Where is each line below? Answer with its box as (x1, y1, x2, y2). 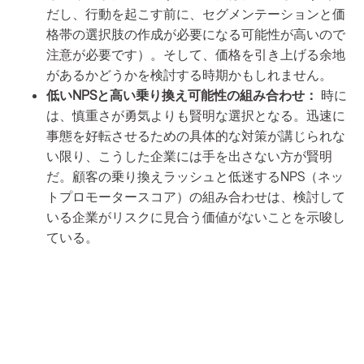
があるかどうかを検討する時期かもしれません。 (46, 66, 332, 82)
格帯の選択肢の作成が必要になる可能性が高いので (46, 25, 345, 41)
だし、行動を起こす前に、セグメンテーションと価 (46, 5, 345, 21)
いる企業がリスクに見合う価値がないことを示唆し (46, 208, 345, 224)
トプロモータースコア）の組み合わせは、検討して (46, 188, 345, 204)
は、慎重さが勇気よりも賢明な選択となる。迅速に (46, 106, 345, 123)
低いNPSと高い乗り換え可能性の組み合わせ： (46, 86, 321, 102)
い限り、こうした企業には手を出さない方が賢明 (46, 147, 332, 163)
